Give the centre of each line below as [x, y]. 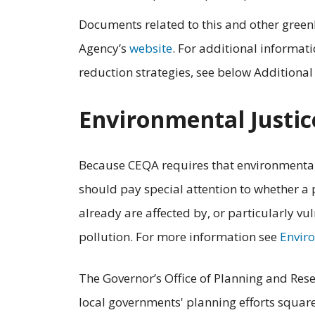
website [151, 49]
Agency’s [104, 49]
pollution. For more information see [179, 237]
